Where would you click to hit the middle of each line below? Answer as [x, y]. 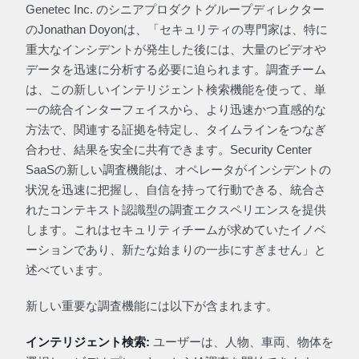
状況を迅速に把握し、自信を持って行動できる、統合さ [176, 190]
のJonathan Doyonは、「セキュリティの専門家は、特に [177, 29]
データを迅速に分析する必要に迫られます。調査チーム [176, 69]
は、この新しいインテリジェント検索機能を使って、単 [176, 89]
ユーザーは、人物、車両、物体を [243, 342]
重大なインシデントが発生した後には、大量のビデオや [176, 49]
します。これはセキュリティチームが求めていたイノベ [176, 230]
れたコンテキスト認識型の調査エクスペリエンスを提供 [176, 210]
